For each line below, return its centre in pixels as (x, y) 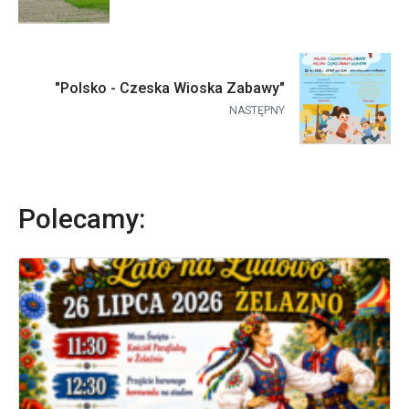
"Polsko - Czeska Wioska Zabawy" (170, 89)
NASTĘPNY (257, 111)
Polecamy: (82, 218)
